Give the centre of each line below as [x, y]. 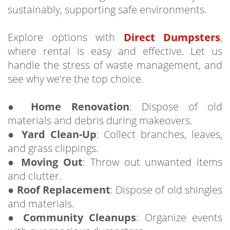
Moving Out [52, 162]
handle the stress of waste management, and [115, 65]
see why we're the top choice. [76, 79]
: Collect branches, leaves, [159, 134]
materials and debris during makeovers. [100, 120]
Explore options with [66, 37]
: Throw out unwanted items [153, 162]
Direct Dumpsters [172, 37]
